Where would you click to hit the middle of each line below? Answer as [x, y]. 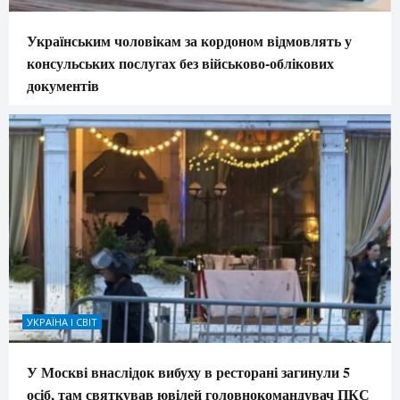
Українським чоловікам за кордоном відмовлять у [189, 40]
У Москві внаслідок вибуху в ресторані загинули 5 [188, 372]
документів [63, 85]
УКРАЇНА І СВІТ [62, 322]
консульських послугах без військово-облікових [180, 62]
